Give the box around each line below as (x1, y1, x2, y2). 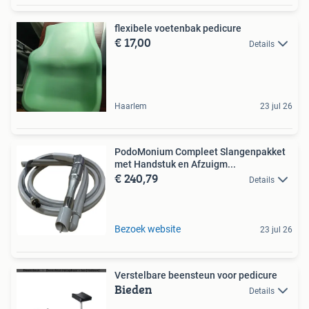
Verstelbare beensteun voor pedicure (114, 270, 277, 281)
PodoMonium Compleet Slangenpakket (114, 146, 286, 158)
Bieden (114, 280, 152, 299)
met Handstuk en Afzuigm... (114, 159, 236, 170)
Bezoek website (114, 223, 181, 235)
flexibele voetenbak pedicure (114, 23, 241, 34)
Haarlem (114, 101, 147, 112)
